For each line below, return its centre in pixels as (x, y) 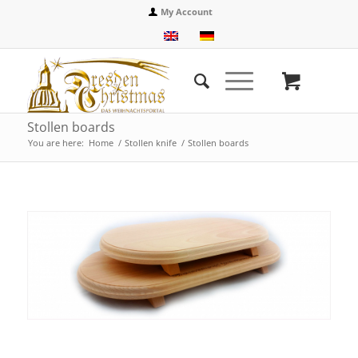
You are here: (56, 143)
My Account (187, 12)
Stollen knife (150, 143)
